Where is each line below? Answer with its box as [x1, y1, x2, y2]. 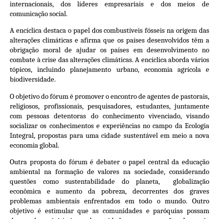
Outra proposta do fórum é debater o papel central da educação [10, 157, 209, 167]
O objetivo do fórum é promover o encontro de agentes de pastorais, [10, 91, 209, 101]
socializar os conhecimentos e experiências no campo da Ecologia [10, 121, 209, 130]
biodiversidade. [10, 75, 56, 84]
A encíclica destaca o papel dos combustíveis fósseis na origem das [10, 26, 209, 35]
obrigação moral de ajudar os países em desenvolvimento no [10, 45, 209, 55]
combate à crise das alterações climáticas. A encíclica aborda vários [10, 55, 209, 65]
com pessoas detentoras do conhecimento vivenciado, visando [10, 111, 209, 120]
